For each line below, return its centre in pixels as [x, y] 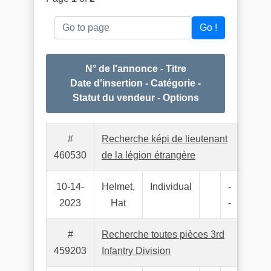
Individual [171, 187]
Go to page [77, 23]
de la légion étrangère [149, 155]
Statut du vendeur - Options [135, 98]
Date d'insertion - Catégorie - [135, 83]
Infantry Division [136, 251]
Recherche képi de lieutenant [165, 139]
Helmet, [118, 187]
